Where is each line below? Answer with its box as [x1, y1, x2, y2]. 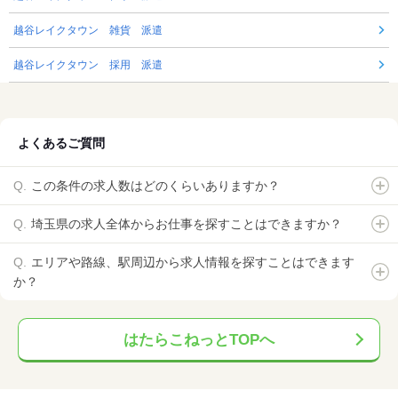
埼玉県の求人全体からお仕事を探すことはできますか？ [31, 217, 342, 232]
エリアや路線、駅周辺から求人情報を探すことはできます [31, 255, 354, 270]
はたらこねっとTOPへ [123, 331, 275, 349]
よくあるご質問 [18, 136, 105, 151]
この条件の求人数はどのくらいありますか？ [31, 179, 280, 194]
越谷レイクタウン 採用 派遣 [13, 59, 163, 72]
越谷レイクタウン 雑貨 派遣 [13, 24, 163, 37]
